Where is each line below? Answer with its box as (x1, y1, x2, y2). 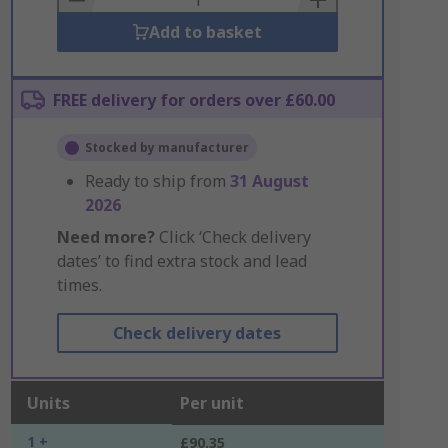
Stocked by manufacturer (84, 139, 249, 156)
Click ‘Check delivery (154, 226, 311, 248)
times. (56, 274, 102, 296)
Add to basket (148, 21, 262, 43)
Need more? (56, 226, 155, 248)
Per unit (179, 392, 244, 414)
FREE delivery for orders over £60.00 (52, 89, 335, 111)
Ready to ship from (84, 170, 230, 192)
